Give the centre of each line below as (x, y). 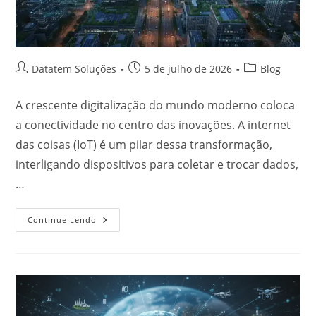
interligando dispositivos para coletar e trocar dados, (157, 165)
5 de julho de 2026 (189, 69)
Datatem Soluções (74, 69)
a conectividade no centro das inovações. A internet (153, 125)
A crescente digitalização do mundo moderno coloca (156, 105)
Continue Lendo (62, 220)
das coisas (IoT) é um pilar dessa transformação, (144, 145)
